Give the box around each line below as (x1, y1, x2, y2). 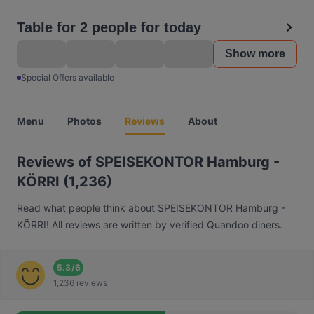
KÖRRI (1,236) (17, 173, 112, 190)
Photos (67, 115, 102, 127)
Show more (225, 48, 285, 60)
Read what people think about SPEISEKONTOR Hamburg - (17, 202, 285, 214)
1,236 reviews (53, 278, 107, 288)
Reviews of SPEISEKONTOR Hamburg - (17, 153, 280, 170)
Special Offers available (21, 72, 114, 83)
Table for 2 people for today (17, 20, 201, 35)
